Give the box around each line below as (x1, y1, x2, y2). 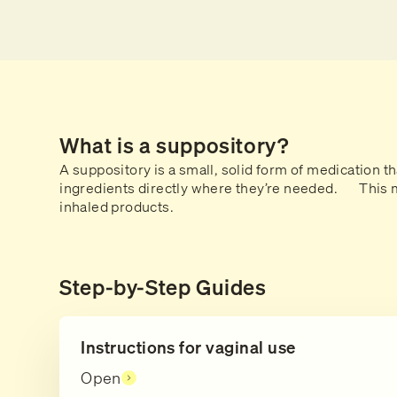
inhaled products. (59, 197, 175, 217)
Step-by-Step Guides (59, 273, 267, 302)
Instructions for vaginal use (81, 336, 296, 360)
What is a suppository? (59, 131, 289, 160)
